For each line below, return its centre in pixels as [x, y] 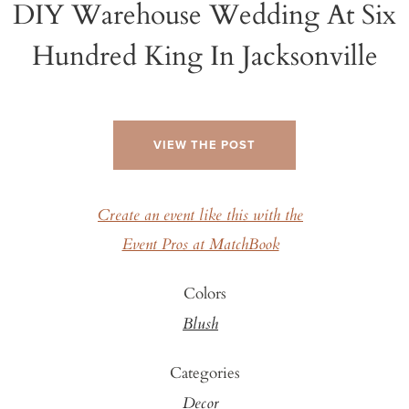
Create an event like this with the [200, 216]
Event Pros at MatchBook [200, 245]
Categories [204, 372]
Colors [204, 292]
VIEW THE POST [204, 145]
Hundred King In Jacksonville [204, 54]
